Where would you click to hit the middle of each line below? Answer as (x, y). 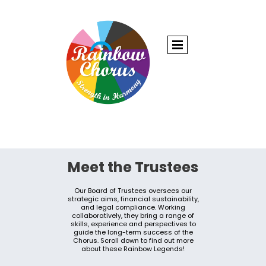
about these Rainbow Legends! (133, 249)
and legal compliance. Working (133, 207)
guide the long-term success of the (133, 232)
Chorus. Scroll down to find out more (133, 240)
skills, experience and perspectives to (133, 224)
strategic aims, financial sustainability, (133, 199)
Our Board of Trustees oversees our (133, 191)
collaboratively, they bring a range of (133, 216)
